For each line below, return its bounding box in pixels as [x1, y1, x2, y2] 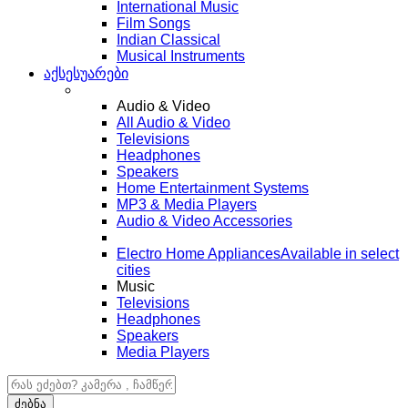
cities [117, 262, 150, 279]
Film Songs [117, 15, 190, 32]
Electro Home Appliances [117, 246, 280, 262]
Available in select [280, 246, 399, 262]
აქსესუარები [44, 66, 128, 82]
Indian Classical [117, 32, 220, 48]
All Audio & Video [117, 115, 230, 131]
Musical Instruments [117, 48, 245, 65]
